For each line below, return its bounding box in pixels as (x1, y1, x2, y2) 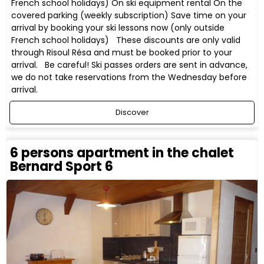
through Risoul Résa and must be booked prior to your (11, 46, 233, 58)
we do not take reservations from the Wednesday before (11, 71, 247, 83)
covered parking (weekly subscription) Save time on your (11, 9, 247, 21)
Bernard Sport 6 (10, 157, 113, 176)
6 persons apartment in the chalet (10, 144, 234, 163)
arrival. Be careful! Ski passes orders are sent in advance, (11, 58, 248, 71)
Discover (115, 106, 149, 118)
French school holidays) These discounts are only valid (11, 34, 241, 46)
